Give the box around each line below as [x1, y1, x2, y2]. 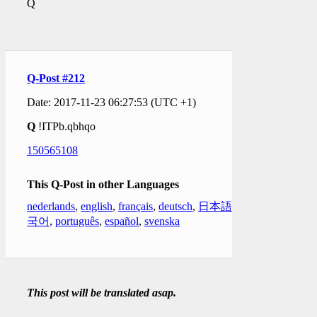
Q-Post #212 [27, 71, 85, 84]
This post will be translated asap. [27, 286, 176, 299]
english [81, 200, 113, 212]
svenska [144, 214, 180, 227]
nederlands [27, 200, 75, 212]
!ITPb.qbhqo [35, 120, 96, 132]
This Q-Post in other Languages [27, 178, 179, 190]
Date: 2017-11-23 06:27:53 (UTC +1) [27, 96, 196, 108]
